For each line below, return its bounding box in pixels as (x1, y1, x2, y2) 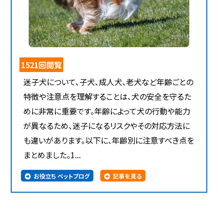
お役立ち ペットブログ (34, 171, 90, 180)
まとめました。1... (23, 149, 81, 161)
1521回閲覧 (21, 59, 62, 71)
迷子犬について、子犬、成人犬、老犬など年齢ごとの (23, 76, 194, 88)
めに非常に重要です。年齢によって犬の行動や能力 (23, 105, 191, 117)
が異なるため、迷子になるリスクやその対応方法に (23, 120, 190, 132)
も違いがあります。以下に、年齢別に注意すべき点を (23, 134, 195, 146)
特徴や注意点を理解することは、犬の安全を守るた (23, 91, 192, 103)
